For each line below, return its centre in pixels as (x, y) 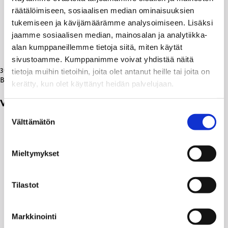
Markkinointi (34, 216)
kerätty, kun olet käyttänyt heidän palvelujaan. (93, 83)
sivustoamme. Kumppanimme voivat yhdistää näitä (103, 59)
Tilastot (25, 185)
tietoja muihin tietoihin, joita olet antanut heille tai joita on (111, 71)
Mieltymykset (36, 153)
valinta (15, 124)
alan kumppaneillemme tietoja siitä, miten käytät (97, 47)
